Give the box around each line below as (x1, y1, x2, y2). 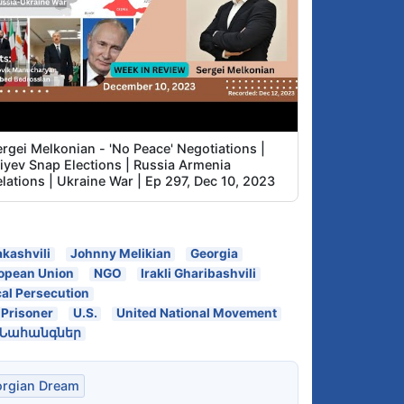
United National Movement (116, 306, 278, 321)
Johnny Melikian (69, 246, 171, 262)
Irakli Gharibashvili (141, 266, 257, 281)
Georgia (190, 246, 239, 262)
